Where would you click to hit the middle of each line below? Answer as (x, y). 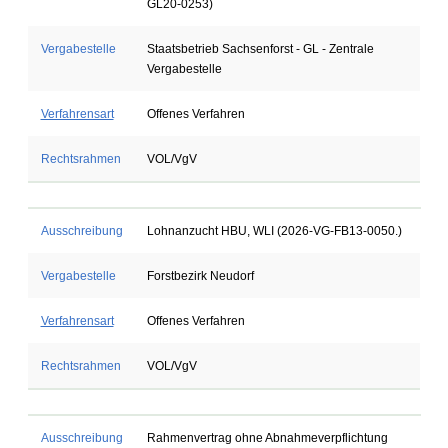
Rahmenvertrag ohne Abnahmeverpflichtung (267, 438)
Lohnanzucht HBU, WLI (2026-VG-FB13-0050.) (274, 231)
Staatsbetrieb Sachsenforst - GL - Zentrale (260, 49)
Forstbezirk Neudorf (200, 276)
